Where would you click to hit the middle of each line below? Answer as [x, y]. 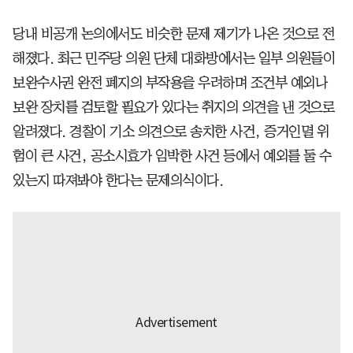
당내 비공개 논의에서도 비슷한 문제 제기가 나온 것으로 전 [173, 33]
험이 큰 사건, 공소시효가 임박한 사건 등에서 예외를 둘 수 [172, 156]
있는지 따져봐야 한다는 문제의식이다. [118, 180]
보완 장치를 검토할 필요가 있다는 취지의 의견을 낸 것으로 [173, 107]
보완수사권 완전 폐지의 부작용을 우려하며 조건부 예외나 [170, 82]
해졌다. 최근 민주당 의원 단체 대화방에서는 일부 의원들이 [174, 58]
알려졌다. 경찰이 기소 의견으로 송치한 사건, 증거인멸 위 [171, 131]
